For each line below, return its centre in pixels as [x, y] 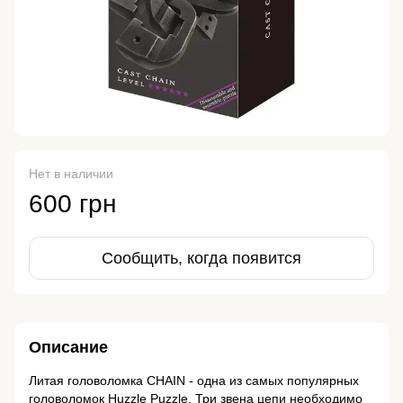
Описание [68, 348]
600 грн [72, 204]
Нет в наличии [71, 174]
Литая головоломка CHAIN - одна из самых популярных [194, 381]
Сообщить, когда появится [201, 259]
